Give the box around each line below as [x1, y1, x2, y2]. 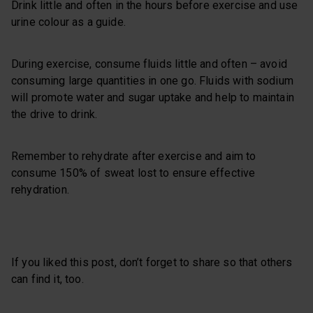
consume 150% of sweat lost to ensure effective [11, 166, 256, 180]
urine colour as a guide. [11, 15, 126, 29]
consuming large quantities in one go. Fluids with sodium [11, 74, 293, 88]
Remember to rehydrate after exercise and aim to [11, 150, 256, 163]
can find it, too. [11, 272, 84, 286]
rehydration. [11, 183, 69, 197]
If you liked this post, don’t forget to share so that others [11, 256, 293, 270]
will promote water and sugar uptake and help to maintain [11, 91, 294, 105]
